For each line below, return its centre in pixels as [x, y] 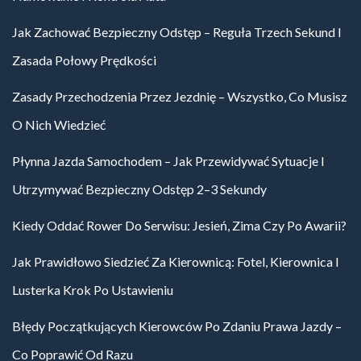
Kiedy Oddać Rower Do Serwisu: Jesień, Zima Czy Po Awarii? [179, 226]
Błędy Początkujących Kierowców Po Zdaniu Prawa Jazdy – [177, 326]
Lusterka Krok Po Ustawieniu [93, 290]
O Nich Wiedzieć [59, 125]
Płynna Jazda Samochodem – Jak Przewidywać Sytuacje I [168, 161]
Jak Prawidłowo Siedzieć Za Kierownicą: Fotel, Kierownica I [176, 262]
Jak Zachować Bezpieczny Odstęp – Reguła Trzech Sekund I [177, 32]
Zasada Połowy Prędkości [84, 60]
